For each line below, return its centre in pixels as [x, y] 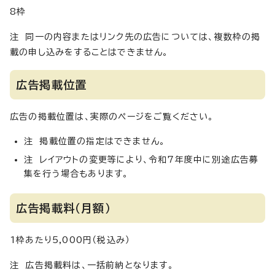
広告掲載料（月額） [64, 208]
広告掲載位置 [52, 85]
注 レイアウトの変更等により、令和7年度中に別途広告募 [141, 160]
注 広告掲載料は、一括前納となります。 [92, 265]
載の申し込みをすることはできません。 [89, 52]
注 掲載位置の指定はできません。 [95, 141]
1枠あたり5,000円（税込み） [70, 240]
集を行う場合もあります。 [76, 174]
